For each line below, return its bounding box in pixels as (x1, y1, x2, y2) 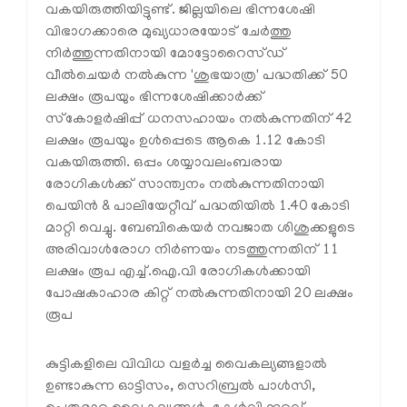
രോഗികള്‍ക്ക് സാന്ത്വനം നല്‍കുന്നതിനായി (45, 177, 324, 194)
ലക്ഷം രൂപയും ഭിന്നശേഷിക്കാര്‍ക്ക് (45, 90, 264, 107)
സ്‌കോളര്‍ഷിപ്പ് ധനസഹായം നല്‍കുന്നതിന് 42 (45, 112, 352, 129)
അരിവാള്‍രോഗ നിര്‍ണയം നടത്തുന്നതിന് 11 (45, 243, 339, 260)
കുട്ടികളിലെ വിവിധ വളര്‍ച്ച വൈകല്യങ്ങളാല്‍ (45, 357, 327, 374)
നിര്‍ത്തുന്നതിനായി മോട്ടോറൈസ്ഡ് (45, 46, 286, 64)
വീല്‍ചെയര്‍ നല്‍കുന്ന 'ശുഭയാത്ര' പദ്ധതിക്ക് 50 (45, 68, 347, 85)
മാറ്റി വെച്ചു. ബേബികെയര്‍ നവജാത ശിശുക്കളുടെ (45, 221, 355, 238)
